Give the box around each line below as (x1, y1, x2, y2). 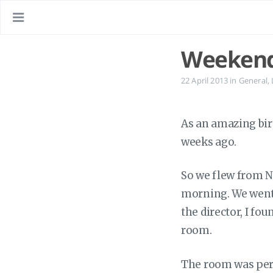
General (238, 75, 268, 86)
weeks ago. (181, 135, 236, 149)
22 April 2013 (181, 75, 229, 86)
